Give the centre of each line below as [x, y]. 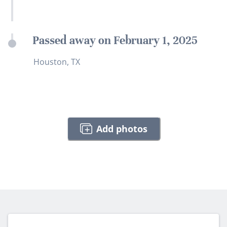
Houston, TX [57, 62]
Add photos [122, 128]
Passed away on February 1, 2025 [115, 41]
